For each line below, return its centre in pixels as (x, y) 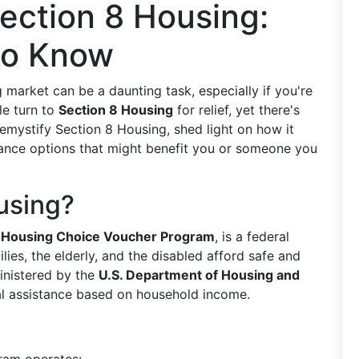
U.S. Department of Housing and (199, 275)
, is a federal (252, 236)
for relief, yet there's (236, 110)
